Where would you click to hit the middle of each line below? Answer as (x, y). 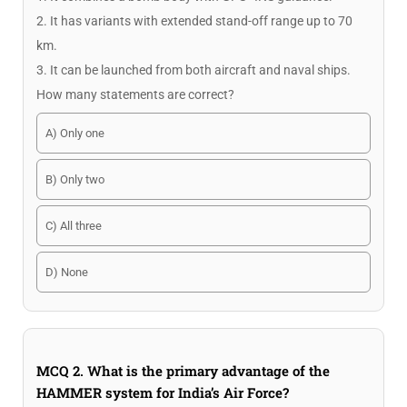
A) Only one (75, 133)
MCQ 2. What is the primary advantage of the (183, 371)
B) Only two (75, 179)
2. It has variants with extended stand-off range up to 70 (194, 21)
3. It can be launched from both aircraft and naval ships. (194, 70)
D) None (67, 272)
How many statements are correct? (135, 94)
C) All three (74, 226)
